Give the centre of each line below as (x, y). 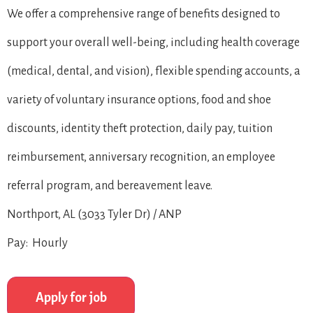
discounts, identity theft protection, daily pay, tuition (140, 129)
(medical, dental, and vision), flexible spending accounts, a (154, 71)
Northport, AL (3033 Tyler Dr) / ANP (94, 214)
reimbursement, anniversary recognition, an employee (141, 157)
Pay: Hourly (37, 243)
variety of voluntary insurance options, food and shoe (139, 100)
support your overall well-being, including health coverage (153, 43)
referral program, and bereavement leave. (110, 186)
